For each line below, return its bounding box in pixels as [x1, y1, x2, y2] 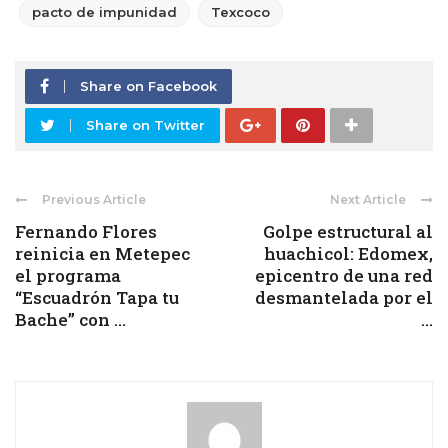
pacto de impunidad [32, 4, 177, 21]
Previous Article [42, 192, 146, 208]
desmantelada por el [255, 286, 433, 310]
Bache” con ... [15, 308, 126, 332]
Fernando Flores [15, 220, 157, 244]
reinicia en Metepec [15, 242, 190, 266]
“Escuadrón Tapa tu [15, 286, 179, 310]
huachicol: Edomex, [264, 242, 433, 266]
